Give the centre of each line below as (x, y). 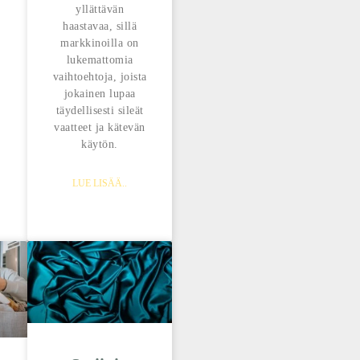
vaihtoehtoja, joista (100, 77)
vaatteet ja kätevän (100, 128)
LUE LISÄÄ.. (100, 184)
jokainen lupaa (100, 94)
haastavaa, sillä (100, 27)
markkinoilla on (100, 43)
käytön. (100, 145)
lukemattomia (100, 60)
